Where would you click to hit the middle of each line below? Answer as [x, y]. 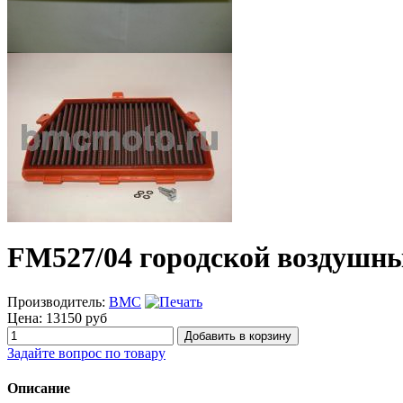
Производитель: [58, 301]
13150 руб [76, 318]
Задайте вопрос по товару [86, 353]
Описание [39, 389]
